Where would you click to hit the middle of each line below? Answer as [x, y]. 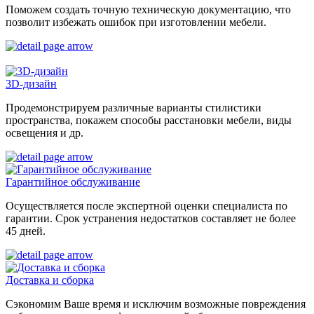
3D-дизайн [31, 84]
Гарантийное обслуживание [73, 182]
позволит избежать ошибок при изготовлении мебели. [136, 22]
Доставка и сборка [50, 280]
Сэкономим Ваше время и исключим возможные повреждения [156, 304]
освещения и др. [45, 133]
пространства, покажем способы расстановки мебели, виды [149, 121]
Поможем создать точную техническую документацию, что [148, 10]
